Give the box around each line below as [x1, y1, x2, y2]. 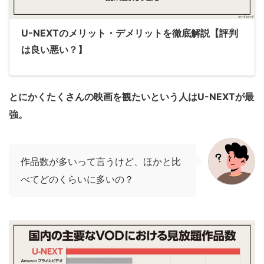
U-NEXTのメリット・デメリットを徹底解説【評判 [21, 27, 238, 39]
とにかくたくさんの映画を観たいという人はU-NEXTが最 [9, 91, 254, 103]
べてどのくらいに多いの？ [21, 173, 134, 186]
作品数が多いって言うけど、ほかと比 [21, 156, 181, 168]
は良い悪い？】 [21, 44, 87, 56]
